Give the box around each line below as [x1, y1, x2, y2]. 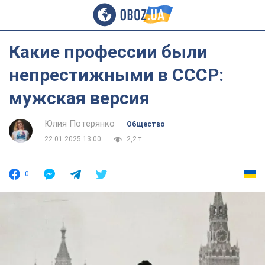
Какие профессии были [9, 41, 208, 62]
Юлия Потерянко [44, 118, 115, 129]
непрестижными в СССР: [9, 64, 224, 85]
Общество [127, 120, 165, 128]
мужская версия [9, 88, 150, 108]
